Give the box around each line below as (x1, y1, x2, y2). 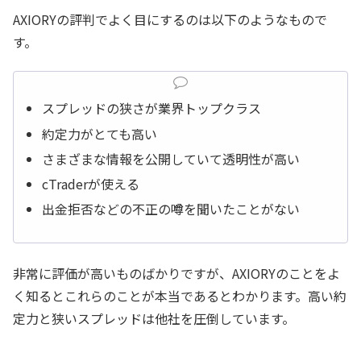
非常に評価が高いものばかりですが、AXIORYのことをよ (13, 263, 340, 283)
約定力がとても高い (42, 123, 158, 143)
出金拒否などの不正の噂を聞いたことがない (42, 199, 301, 219)
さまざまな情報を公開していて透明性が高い (42, 148, 301, 168)
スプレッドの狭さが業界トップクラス (42, 98, 262, 118)
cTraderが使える (42, 173, 140, 193)
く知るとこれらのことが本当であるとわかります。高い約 (13, 285, 346, 305)
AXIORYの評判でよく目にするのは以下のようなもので (13, 9, 327, 29)
